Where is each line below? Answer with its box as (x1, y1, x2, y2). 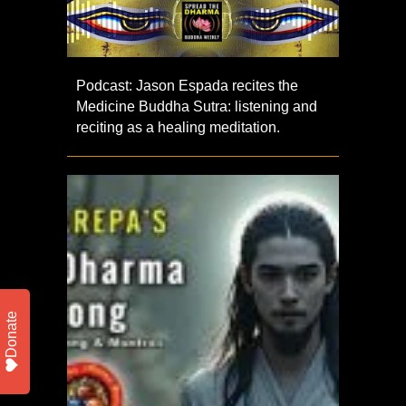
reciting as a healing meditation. (76, 120, 280, 136)
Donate (4, 311, 19, 358)
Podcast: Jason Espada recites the (76, 78, 298, 94)
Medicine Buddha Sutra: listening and (76, 99, 317, 115)
